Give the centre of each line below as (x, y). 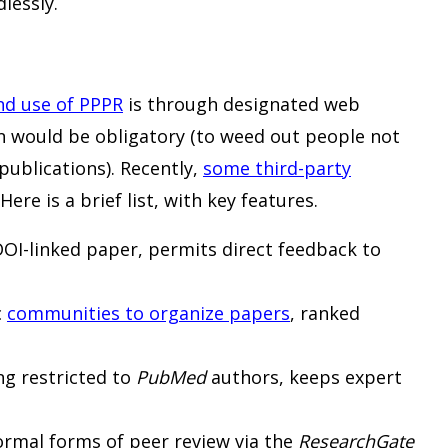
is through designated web (241, 103)
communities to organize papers (148, 312)
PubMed (171, 376)
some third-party (277, 167)
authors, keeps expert (304, 376)
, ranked (325, 312)
